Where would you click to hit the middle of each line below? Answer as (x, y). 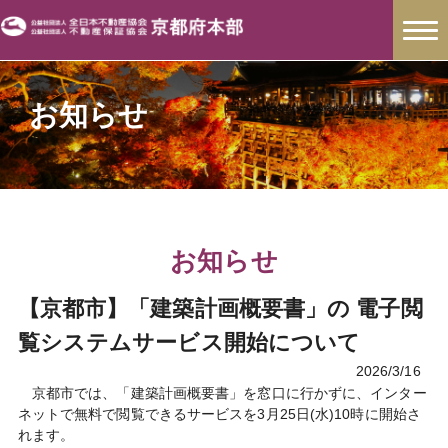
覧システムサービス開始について (189, 342)
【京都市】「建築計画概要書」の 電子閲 (220, 308)
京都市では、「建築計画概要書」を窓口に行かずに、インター (222, 392)
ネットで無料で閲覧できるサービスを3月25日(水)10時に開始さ (219, 413)
